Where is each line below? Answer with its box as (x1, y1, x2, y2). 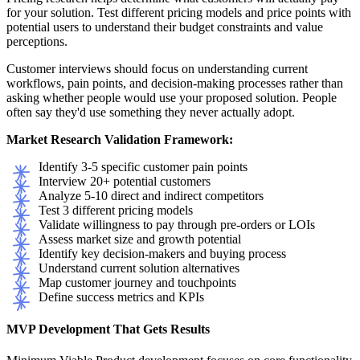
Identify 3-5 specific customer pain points (39, 160, 247, 174)
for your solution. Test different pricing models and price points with (6, 6, 351, 20)
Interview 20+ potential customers (39, 174, 211, 189)
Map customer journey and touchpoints (39, 276, 236, 290)
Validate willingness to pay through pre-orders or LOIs (39, 218, 315, 232)
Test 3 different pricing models (39, 203, 193, 218)
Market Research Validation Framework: (6, 133, 233, 147)
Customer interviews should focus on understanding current (6, 62, 308, 76)
